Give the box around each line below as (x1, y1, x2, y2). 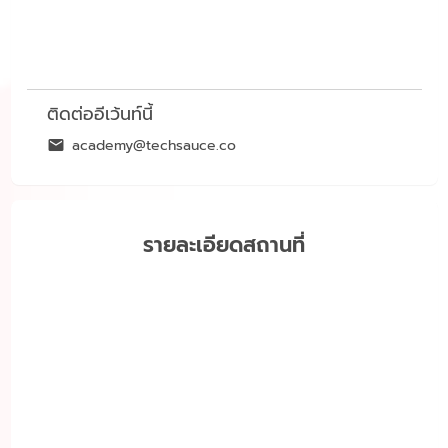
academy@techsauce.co (71, 134, 236, 156)
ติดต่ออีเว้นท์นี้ (46, 100, 153, 127)
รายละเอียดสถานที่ (143, 228, 305, 261)
